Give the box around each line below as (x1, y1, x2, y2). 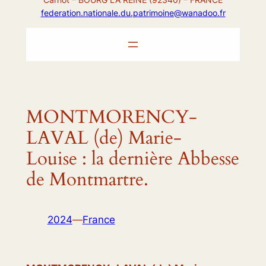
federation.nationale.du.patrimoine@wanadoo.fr (40, 7, 226, 18)
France (82, 214, 115, 226)
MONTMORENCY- (26, 104, 197, 129)
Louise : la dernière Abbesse (26, 145, 239, 171)
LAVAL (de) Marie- (26, 125, 182, 150)
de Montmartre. (26, 166, 148, 192)
